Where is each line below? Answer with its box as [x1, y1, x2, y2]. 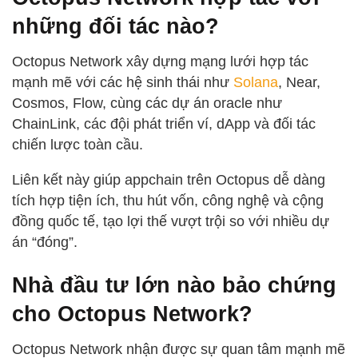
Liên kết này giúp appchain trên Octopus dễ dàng [12, 172, 325, 189]
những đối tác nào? [12, 13, 219, 38]
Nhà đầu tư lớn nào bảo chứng [12, 272, 336, 297]
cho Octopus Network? [12, 300, 253, 326]
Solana [233, 74, 278, 91]
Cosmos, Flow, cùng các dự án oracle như [12, 95, 282, 112]
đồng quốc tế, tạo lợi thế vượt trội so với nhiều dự [12, 213, 329, 230]
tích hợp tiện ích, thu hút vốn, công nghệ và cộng [12, 193, 324, 209]
